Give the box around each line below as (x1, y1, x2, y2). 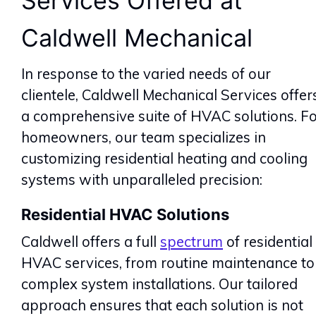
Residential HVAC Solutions (21, 205, 229, 224)
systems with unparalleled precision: (21, 170, 262, 188)
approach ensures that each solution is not (21, 296, 303, 314)
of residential (223, 232, 312, 250)
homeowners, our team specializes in (21, 128, 266, 146)
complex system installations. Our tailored (21, 274, 298, 293)
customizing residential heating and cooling (21, 149, 308, 167)
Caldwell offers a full (21, 232, 160, 250)
